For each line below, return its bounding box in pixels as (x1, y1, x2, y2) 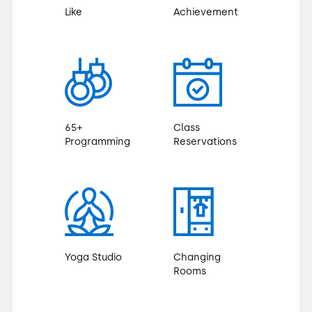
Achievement (173, 6, 238, 18)
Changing (173, 251, 221, 263)
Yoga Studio (64, 251, 122, 263)
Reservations (173, 135, 237, 148)
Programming (64, 135, 130, 148)
